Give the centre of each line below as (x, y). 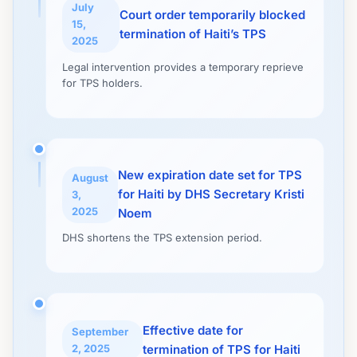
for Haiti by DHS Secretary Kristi (211, 194)
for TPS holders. (102, 83)
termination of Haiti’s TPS (192, 33)
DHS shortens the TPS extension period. (162, 237)
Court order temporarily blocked (212, 14)
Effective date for (193, 330)
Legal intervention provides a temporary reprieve (183, 67)
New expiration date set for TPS (210, 175)
